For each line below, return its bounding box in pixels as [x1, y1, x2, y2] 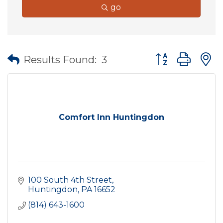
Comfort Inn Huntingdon [59, 112, 164, 122]
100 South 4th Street [28, 175, 112, 185]
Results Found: [23, 53, 97, 66]
